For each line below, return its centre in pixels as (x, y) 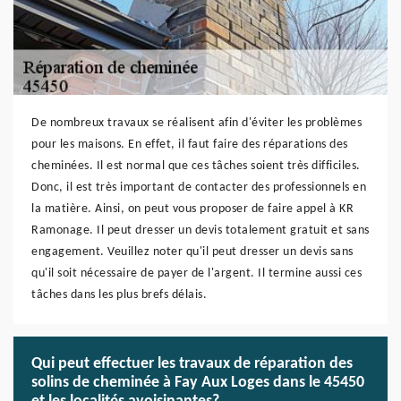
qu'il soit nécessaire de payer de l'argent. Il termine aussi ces (196, 273)
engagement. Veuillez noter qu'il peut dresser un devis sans (192, 252)
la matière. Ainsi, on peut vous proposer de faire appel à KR (192, 209)
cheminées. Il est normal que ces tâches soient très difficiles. (196, 166)
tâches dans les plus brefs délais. (119, 295)
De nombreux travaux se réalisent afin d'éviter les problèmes (196, 123)
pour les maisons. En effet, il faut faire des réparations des (190, 145)
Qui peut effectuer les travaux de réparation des (192, 364)
